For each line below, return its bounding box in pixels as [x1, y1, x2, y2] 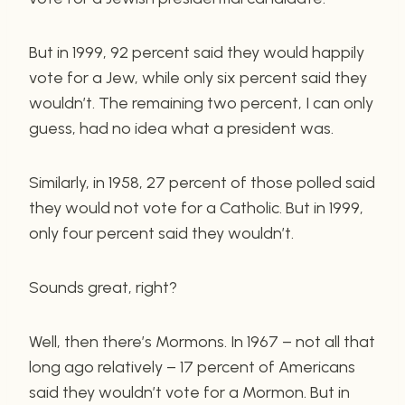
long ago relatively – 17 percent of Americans [29, 356, 355, 377]
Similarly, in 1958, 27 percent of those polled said [29, 172, 375, 193]
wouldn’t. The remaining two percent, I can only [29, 92, 373, 113]
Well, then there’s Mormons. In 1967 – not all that [29, 331, 375, 352]
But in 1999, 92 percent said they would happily [29, 42, 364, 62]
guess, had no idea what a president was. [29, 118, 334, 138]
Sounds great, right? [29, 277, 177, 297]
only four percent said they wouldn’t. [29, 222, 294, 243]
